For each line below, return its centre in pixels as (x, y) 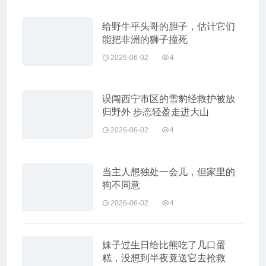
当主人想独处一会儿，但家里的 (169, 172)
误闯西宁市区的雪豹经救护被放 (169, 99)
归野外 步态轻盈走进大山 (156, 112)
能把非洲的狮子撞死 (145, 39)
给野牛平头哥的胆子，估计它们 (169, 26)
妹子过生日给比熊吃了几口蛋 (164, 245)
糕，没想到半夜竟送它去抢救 (164, 258)
